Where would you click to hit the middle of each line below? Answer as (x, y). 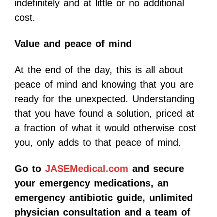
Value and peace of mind (73, 44)
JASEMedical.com (87, 169)
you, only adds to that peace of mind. (98, 143)
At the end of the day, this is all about (99, 70)
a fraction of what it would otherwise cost (105, 128)
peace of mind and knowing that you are (104, 85)
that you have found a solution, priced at (104, 114)
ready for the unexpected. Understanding (105, 99)
